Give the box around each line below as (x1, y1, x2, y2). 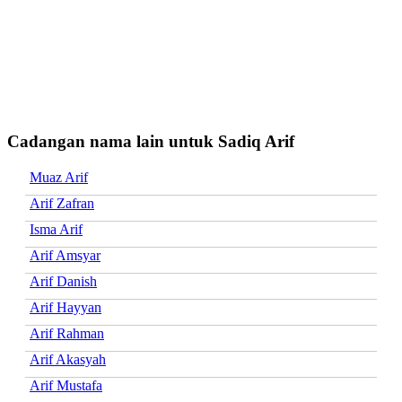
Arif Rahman (30, 325, 104, 341)
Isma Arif (30, 221, 83, 237)
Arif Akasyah (30, 351, 106, 367)
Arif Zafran (30, 195, 94, 211)
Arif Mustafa (30, 377, 102, 393)
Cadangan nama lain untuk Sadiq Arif (7, 131, 294, 151)
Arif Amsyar (30, 247, 100, 263)
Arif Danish (30, 273, 97, 289)
